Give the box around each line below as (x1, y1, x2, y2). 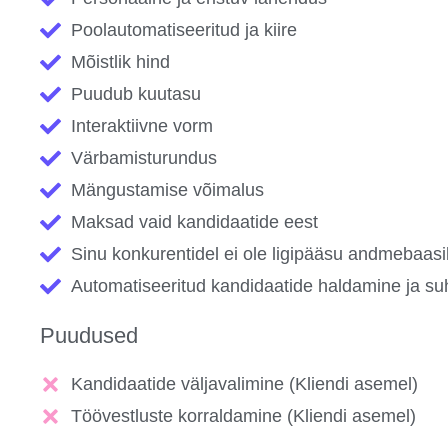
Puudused (40, 323, 138, 349)
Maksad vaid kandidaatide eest (71, 212, 319, 233)
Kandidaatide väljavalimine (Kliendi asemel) (71, 374, 419, 395)
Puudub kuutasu (71, 84, 202, 105)
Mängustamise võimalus (71, 180, 265, 201)
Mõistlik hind (71, 52, 171, 73)
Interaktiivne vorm (71, 116, 214, 137)
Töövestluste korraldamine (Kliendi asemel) (71, 406, 417, 427)
